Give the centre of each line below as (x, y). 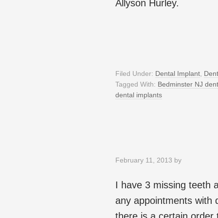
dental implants (139, 95)
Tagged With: (136, 84)
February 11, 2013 (144, 160)
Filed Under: (135, 74)
